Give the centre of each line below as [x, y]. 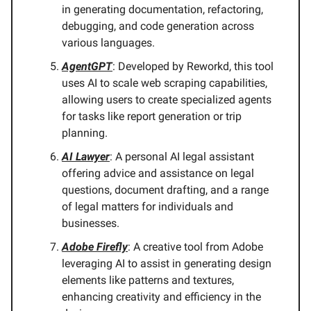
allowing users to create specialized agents [167, 100]
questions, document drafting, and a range [165, 190]
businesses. [91, 224]
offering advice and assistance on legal [158, 174]
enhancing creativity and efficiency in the [161, 297]
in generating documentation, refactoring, [162, 10]
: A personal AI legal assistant [182, 157]
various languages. [108, 43]
